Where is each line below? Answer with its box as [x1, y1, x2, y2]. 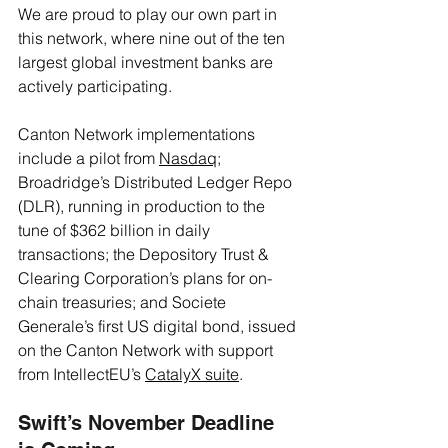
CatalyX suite [145, 363, 239, 384]
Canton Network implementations [18, 123, 259, 144]
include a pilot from [18, 147, 159, 168]
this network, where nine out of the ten [18, 27, 289, 48]
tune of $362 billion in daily [18, 219, 214, 240]
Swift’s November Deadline [18, 410, 280, 435]
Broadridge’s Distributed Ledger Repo [18, 171, 296, 192]
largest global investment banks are [18, 51, 277, 72]
